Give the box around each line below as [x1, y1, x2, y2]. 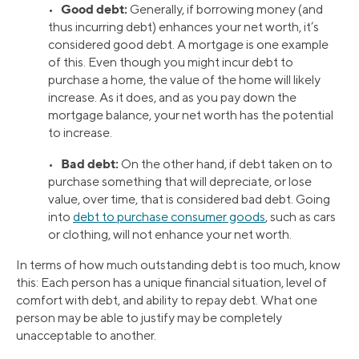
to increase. [48, 124, 112, 140]
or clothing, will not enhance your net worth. [48, 226, 292, 242]
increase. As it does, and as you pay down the [48, 89, 296, 105]
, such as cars [265, 208, 336, 224]
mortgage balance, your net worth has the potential [48, 107, 333, 123]
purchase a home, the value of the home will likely [48, 71, 321, 87]
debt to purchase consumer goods [73, 208, 265, 224]
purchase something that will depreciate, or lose [48, 173, 312, 189]
